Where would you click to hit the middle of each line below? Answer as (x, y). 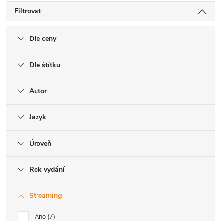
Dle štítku (45, 65)
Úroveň (40, 143)
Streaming (45, 196)
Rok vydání (47, 169)
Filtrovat (28, 11)
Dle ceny (43, 39)
